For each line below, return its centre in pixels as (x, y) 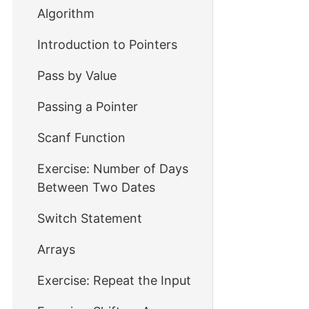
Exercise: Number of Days (113, 169)
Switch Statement (90, 218)
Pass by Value (77, 76)
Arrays (56, 249)
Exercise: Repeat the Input (114, 280)
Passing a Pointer (88, 107)
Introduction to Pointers (107, 44)
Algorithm (66, 13)
